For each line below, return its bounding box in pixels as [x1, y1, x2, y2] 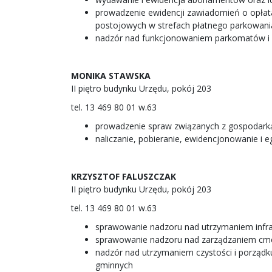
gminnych [95, 259, 133, 271]
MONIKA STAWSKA [71, 70, 151, 81]
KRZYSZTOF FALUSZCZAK [71, 171, 176, 182]
